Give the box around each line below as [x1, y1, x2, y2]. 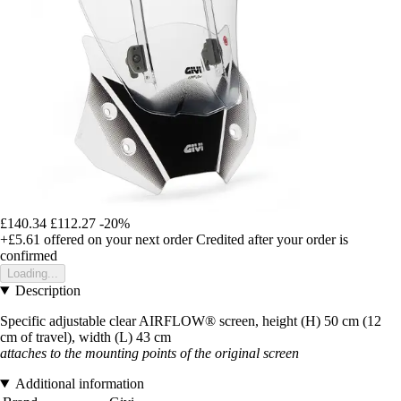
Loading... [7, 266, 58, 280]
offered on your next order [40, 231, 192, 247]
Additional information [14, 375, 144, 391]
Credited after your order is [196, 231, 348, 247]
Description [14, 282, 81, 298]
